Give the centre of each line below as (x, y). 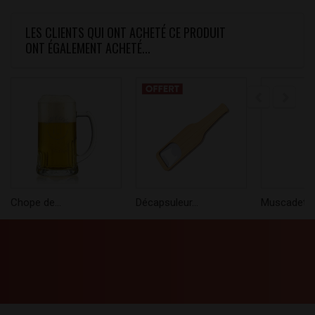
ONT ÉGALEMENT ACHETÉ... (88, 48)
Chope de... (36, 203)
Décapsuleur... (167, 203)
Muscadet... (287, 203)
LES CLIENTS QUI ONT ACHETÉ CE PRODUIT (126, 33)
